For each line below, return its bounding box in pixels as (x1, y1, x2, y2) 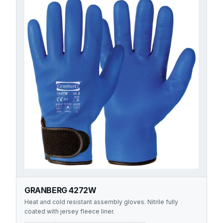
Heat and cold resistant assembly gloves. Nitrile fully (24, 198, 178, 206)
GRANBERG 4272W (24, 185, 97, 195)
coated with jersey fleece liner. (24, 208, 114, 215)
